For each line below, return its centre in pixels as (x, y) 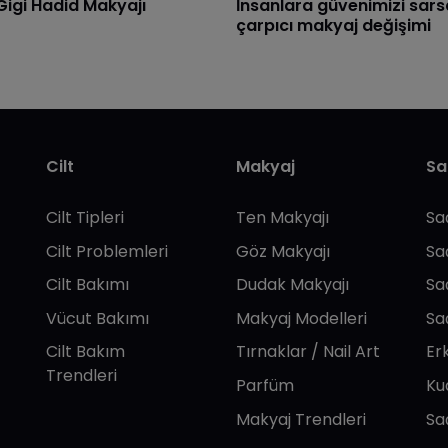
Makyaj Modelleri (301, 318)
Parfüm (265, 385)
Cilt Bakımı (87, 285)
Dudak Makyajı (292, 285)
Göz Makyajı (283, 251)
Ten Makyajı (282, 218)
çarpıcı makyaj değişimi (333, 26)
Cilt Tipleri (85, 218)
